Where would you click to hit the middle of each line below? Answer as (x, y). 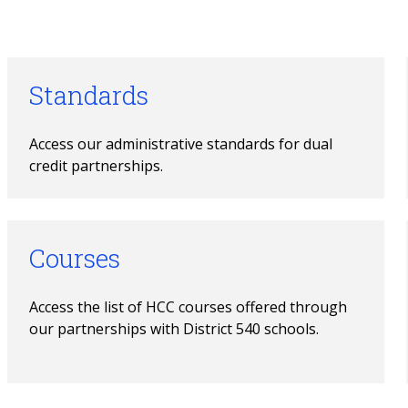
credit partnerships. (96, 166)
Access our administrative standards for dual (180, 144)
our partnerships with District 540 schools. (173, 329)
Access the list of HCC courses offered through (188, 307)
